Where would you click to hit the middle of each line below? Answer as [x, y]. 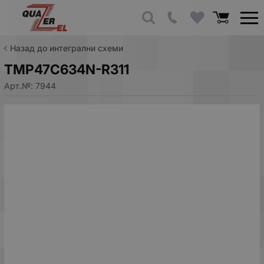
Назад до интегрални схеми [67, 48]
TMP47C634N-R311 [67, 69]
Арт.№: [20, 85]
